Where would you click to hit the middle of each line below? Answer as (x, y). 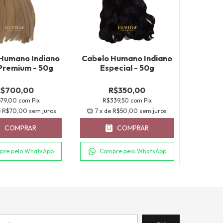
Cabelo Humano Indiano (127, 58)
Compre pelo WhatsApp (133, 151)
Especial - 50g (127, 68)
